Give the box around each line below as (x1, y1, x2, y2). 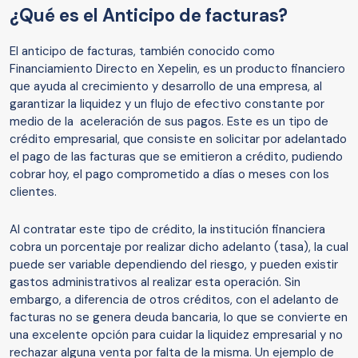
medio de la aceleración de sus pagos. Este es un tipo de (10, 113, 328, 130)
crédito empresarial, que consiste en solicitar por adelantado (10, 131, 347, 148)
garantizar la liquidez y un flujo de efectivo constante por (10, 96, 324, 113)
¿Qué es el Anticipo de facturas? (10, 4, 288, 28)
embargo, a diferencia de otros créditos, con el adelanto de (10, 292, 339, 308)
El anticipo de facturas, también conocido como (10, 43, 275, 60)
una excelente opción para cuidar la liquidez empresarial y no (10, 327, 343, 344)
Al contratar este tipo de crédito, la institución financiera (10, 221, 325, 238)
